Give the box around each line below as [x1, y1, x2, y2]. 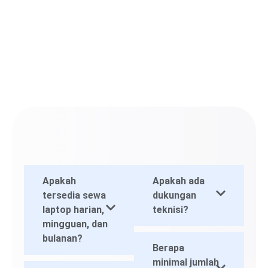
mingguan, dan [42, 218, 108, 230]
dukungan [153, 189, 196, 201]
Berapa [153, 242, 184, 254]
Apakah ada [153, 175, 205, 187]
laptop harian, [42, 203, 104, 215]
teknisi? [153, 203, 188, 215]
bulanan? [42, 232, 83, 244]
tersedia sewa [42, 189, 106, 201]
